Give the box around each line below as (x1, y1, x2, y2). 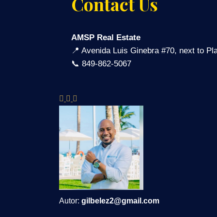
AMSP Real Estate (71, 33, 140, 43)
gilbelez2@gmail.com (81, 197, 159, 205)
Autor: (59, 197, 81, 205)
